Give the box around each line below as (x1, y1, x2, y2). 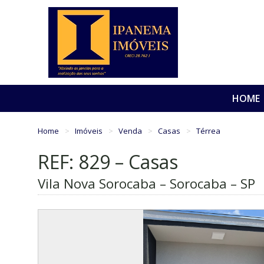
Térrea (196, 125, 221, 136)
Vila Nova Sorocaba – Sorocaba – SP (38, 174, 255, 193)
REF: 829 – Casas (38, 149, 178, 175)
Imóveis (75, 125, 105, 136)
